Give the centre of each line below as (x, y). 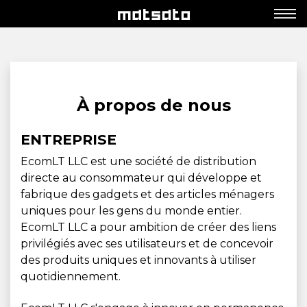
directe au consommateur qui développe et (141, 178)
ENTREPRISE (69, 139)
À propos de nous (153, 105)
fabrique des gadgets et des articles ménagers (147, 194)
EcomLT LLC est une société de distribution (138, 161)
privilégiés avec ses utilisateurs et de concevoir (147, 244)
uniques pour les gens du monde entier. (131, 211)
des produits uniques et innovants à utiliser (138, 260)
